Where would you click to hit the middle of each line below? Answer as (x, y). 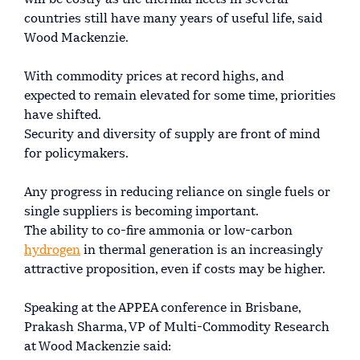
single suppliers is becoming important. (141, 213)
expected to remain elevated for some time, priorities (180, 97)
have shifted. (63, 116)
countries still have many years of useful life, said (173, 20)
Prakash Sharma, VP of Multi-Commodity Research (177, 328)
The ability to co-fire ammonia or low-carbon (158, 232)
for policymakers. (76, 155)
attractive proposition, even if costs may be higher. (175, 270)
